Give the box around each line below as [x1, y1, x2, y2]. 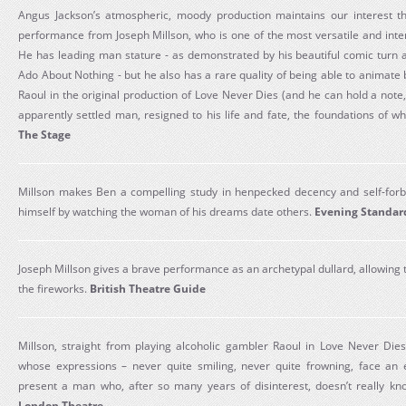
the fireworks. [18, 281, 90, 296]
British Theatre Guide [90, 281, 206, 296]
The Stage [18, 127, 71, 142]
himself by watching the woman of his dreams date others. [18, 204, 314, 219]
